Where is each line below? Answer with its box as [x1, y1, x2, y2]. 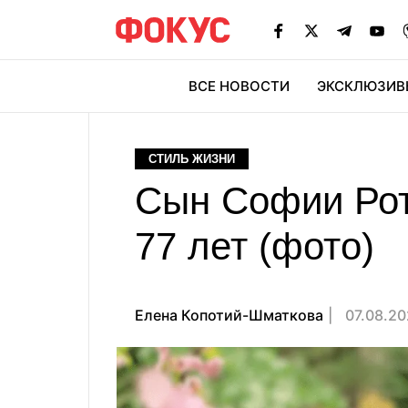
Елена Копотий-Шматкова [135, 306, 323, 324]
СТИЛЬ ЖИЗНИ [148, 152, 235, 166]
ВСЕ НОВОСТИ [189, 77, 290, 95]
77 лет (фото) [135, 225, 374, 268]
